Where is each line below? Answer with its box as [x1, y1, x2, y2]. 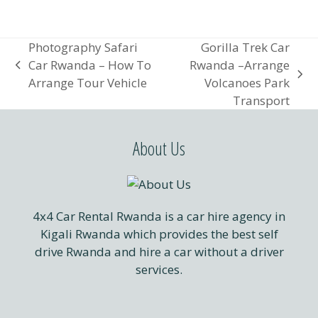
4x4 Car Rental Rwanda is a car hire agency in [33, 208, 285, 225]
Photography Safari [28, 39, 138, 56]
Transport [232, 92, 290, 109]
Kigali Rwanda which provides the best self [40, 226, 278, 243]
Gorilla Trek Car [200, 39, 290, 56]
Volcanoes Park [204, 75, 290, 92]
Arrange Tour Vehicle [28, 75, 148, 92]
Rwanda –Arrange [189, 57, 290, 74]
